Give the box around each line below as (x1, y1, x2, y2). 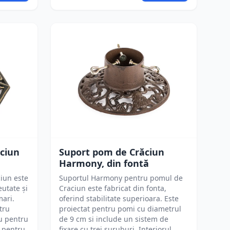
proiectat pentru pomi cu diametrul (59, 204, 181, 214)
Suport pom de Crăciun (59, 146, 164, 158)
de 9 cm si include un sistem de (59, 214, 168, 224)
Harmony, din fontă (59, 157, 149, 169)
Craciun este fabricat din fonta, (59, 183, 166, 193)
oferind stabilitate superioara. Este (59, 194, 179, 203)
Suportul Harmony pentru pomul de (59, 173, 183, 183)
